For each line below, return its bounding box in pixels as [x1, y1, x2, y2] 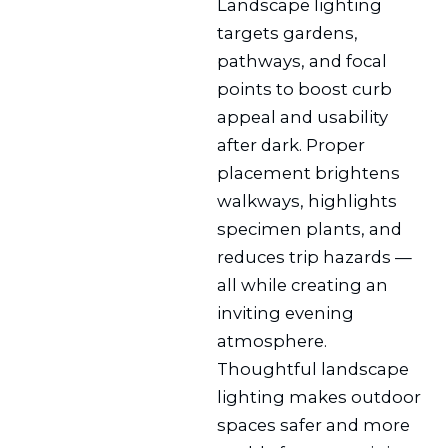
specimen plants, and [217, 218, 403, 239]
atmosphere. [217, 330, 328, 351]
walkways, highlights [217, 190, 398, 211]
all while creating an [217, 274, 389, 295]
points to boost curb [217, 78, 393, 99]
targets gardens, [217, 22, 359, 43]
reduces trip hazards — [217, 246, 413, 267]
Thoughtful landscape [217, 358, 410, 379]
